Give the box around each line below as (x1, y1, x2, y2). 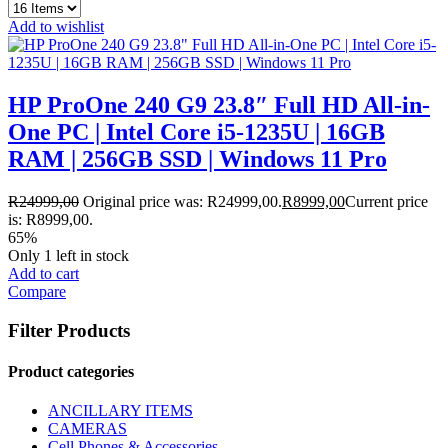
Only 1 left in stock (8, 247, 129, 265)
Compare (8, 283, 66, 301)
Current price (345, 193, 428, 211)
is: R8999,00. (8, 211, 93, 229)
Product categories (8, 363, 134, 381)
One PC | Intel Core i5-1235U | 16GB (8, 119, 385, 146)
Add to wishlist (8, 18, 104, 36)
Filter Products (8, 319, 130, 341)
